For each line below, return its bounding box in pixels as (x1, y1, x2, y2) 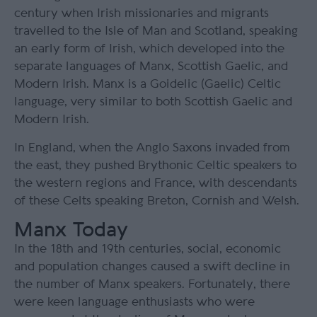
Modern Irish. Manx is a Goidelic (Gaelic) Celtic (14, 78, 281, 91)
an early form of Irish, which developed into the (14, 42, 284, 55)
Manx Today (14, 220, 128, 241)
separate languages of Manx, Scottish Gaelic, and (14, 60, 288, 73)
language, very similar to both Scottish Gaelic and (14, 96, 292, 108)
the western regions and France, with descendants (14, 177, 297, 190)
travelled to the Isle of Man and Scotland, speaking (14, 25, 298, 38)
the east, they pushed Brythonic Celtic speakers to (14, 159, 296, 172)
